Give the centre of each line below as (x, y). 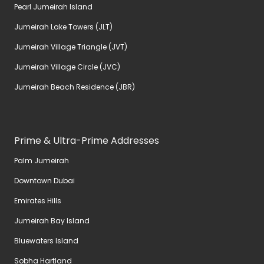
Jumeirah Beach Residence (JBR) (75, 87)
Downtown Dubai (44, 181)
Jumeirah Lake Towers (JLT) (63, 27)
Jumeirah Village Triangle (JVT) (71, 47)
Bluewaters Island (46, 241)
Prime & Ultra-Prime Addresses (87, 141)
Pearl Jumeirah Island (53, 7)
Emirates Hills (38, 201)
